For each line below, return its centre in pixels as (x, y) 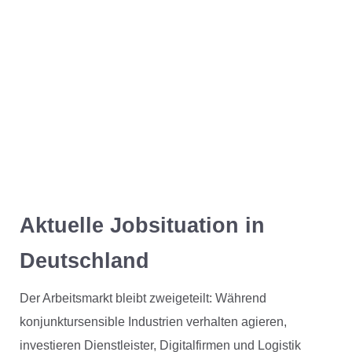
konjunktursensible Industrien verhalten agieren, (153, 322)
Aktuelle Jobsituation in (142, 226)
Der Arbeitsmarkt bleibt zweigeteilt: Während (143, 299)
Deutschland (84, 261)
